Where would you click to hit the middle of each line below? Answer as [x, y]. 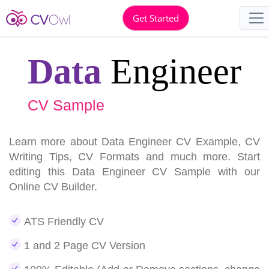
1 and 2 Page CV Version [85, 246]
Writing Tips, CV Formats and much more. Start [134, 157]
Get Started [156, 18]
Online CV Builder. [53, 187]
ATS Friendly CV [64, 222]
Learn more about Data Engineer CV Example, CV [134, 142]
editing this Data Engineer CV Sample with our [134, 172]
